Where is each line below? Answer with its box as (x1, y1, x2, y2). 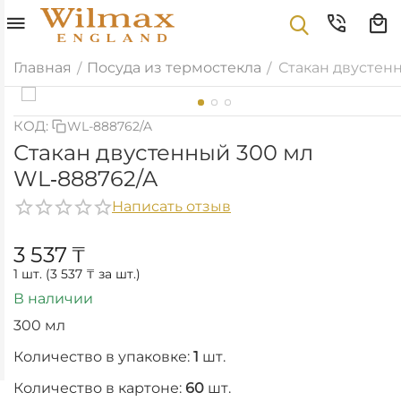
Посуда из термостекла (87, 59, 261, 76)
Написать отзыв (112, 198, 231, 215)
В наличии (13, 289, 93, 307)
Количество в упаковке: (13, 347, 193, 365)
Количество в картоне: (13, 379, 185, 397)
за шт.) (95, 266, 141, 282)
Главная (13, 59, 72, 76)
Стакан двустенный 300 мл (13, 140, 313, 166)
